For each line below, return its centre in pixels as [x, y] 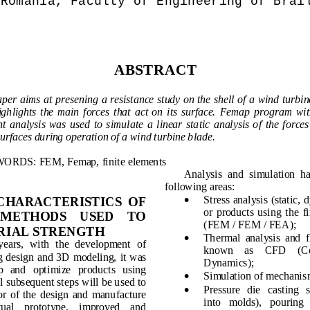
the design [45, 295]
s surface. [194, 113]
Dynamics [225, 264]
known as [228, 252]
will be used [108, 283]
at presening [71, 100]
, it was [131, 258]
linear [169, 125]
